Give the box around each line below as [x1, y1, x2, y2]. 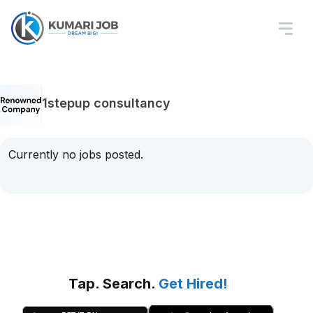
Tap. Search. [68, 275, 159, 292]
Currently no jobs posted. [8, 147, 143, 161]
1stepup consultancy [42, 95, 170, 110]
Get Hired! [159, 275, 228, 292]
